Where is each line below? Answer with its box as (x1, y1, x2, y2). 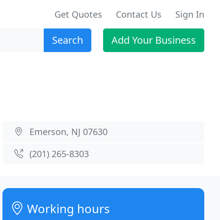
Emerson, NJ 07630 (29, 126, 108, 137)
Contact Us (116, 8, 162, 20)
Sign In (175, 8, 204, 20)
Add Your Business (111, 33, 196, 47)
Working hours (24, 200, 110, 217)
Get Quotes (55, 8, 102, 20)
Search (52, 33, 83, 47)
